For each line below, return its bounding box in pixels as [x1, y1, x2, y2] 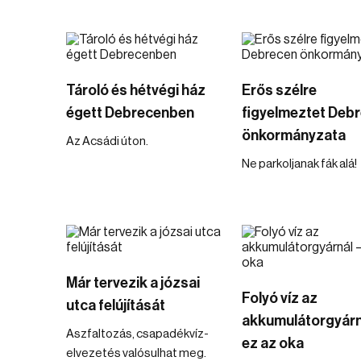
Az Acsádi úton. [66, 135, 148, 147]
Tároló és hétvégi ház [66, 83, 205, 98]
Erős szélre [241, 83, 317, 98]
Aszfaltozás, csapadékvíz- [66, 328, 209, 340]
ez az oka [241, 336, 304, 351]
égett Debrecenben [66, 106, 194, 120]
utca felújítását [66, 298, 165, 313]
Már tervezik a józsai [66, 276, 200, 290]
